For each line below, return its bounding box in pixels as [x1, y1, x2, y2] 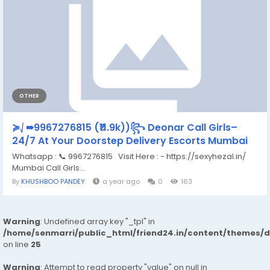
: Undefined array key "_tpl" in [40, 216, 155, 228]
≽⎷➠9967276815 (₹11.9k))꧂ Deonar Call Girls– [12, 121, 237, 135]
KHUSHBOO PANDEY [21, 177, 85, 187]
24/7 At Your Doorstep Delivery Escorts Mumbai [12, 134, 248, 148]
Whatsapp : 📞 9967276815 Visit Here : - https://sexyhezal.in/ [12, 151, 250, 163]
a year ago [102, 177, 140, 187]
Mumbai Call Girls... [12, 162, 85, 174]
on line [3, 239, 31, 251]
